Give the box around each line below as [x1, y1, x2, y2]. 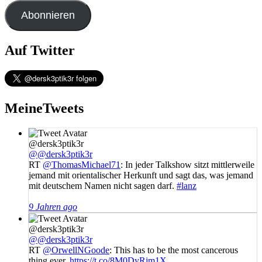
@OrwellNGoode [43, 245, 109, 256]
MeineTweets [5, 100, 84, 116]
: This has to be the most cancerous [109, 245, 238, 256]
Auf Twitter [5, 42, 75, 58]
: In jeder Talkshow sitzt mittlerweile [120, 160, 254, 170]
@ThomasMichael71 [43, 160, 120, 170]
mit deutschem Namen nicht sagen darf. [29, 181, 177, 191]
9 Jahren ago [29, 202, 77, 212]
